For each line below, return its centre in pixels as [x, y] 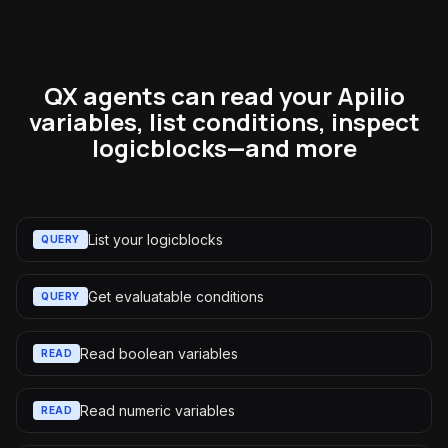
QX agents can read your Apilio [224, 95]
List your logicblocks [155, 239]
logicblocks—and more [224, 147]
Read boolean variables [159, 353]
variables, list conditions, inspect [224, 121]
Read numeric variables [157, 410]
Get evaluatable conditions [175, 296]
